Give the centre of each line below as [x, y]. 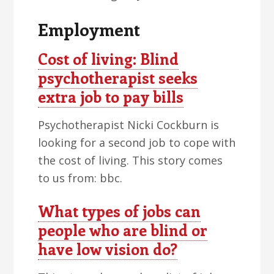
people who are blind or [123, 230]
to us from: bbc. [80, 178]
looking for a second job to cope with [137, 143]
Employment [89, 29]
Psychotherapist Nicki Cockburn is [129, 125]
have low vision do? [108, 249]
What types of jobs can [120, 211]
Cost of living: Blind [109, 59]
